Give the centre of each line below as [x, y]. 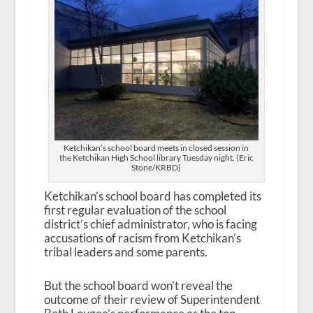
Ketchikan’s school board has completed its [152, 196]
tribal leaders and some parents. [125, 252]
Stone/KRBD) [156, 168]
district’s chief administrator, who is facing [150, 224]
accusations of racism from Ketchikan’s [142, 238]
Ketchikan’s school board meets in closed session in [156, 148]
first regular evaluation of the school [135, 210]
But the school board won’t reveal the [138, 285]
